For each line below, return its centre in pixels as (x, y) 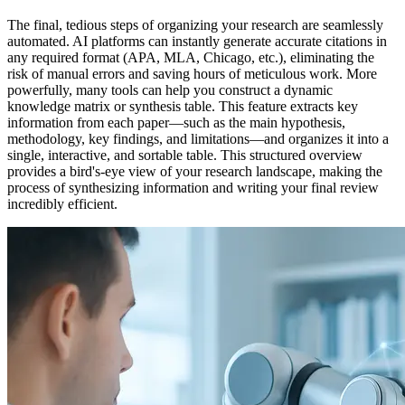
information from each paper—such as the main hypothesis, (176, 123)
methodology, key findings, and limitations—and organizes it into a (198, 139)
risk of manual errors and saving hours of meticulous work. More (192, 74)
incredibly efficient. (62, 204)
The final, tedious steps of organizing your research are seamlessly (195, 25)
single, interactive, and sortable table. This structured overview (185, 155)
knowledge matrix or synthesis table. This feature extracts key (183, 107)
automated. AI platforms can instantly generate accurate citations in (197, 42)
